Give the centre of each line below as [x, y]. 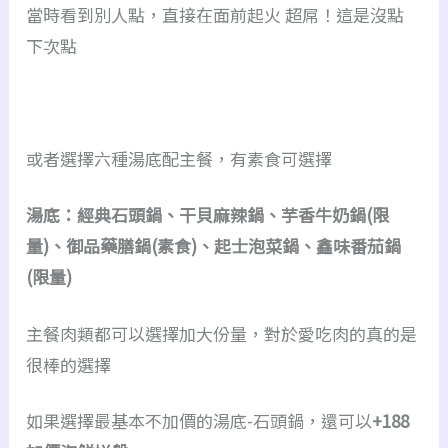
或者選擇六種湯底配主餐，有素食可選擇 [179, 158]
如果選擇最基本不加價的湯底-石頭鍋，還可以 [199, 421]
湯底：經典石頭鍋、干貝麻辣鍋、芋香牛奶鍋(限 [208, 215]
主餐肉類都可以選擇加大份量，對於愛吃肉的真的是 [222, 333]
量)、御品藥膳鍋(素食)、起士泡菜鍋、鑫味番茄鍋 [214, 246]
